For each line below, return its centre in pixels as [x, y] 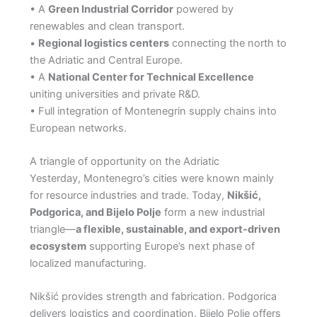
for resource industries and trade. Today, [128, 196]
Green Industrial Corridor [110, 9]
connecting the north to [227, 43]
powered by [203, 9]
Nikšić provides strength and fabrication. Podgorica [153, 297]
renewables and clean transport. [107, 26]
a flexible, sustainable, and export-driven [178, 230]
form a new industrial [213, 213]
